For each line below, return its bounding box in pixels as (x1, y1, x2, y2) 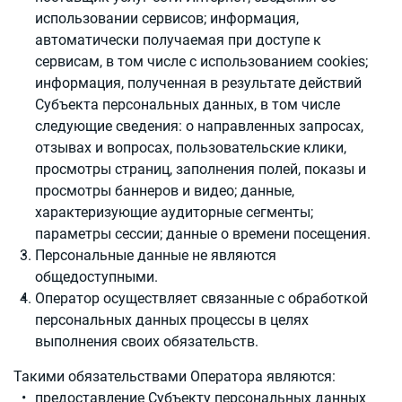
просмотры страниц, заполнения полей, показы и (35, 161, 366, 178)
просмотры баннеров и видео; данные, (35, 182, 294, 199)
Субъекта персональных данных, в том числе (35, 96, 340, 113)
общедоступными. (35, 268, 158, 285)
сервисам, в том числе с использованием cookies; (35, 53, 368, 70)
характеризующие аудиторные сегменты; (35, 204, 313, 221)
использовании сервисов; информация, (35, 10, 299, 27)
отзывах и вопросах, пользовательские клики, (35, 139, 346, 156)
